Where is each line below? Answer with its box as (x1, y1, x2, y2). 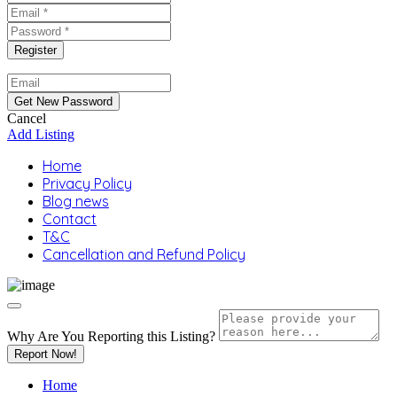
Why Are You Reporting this (7, 329, 170, 344)
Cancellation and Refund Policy (43, 245, 245, 263)
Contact (43, 210, 97, 228)
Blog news (43, 192, 109, 210)
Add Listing (7, 127, 74, 142)
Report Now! (14, 347, 77, 361)
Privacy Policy (43, 175, 132, 192)
